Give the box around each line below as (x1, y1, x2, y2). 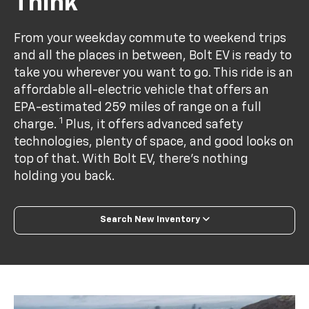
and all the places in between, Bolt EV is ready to (14, 49, 292, 62)
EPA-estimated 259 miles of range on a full (14, 101, 262, 114)
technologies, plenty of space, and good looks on (14, 135, 295, 148)
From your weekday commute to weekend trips (14, 32, 287, 45)
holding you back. (14, 170, 115, 183)
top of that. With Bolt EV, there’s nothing (14, 152, 249, 166)
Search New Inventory (99, 215, 200, 225)
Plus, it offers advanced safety (63, 118, 243, 131)
